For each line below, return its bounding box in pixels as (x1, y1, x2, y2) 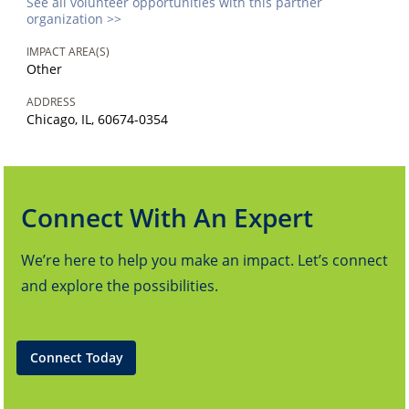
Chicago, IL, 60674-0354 (26, 110, 169, 129)
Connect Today (29, 349, 123, 367)
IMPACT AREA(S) (26, 44, 110, 60)
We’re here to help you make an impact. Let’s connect (21, 250, 389, 271)
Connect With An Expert (21, 200, 314, 236)
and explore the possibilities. (21, 276, 219, 297)
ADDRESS (26, 94, 77, 110)
